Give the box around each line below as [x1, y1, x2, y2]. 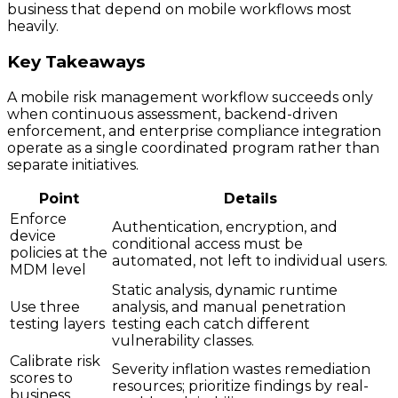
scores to [10, 369, 73, 386]
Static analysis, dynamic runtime [112, 281, 338, 298]
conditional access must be [112, 235, 303, 252]
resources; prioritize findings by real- [112, 377, 369, 394]
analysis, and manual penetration [112, 298, 346, 315]
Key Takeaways [7, 52, 145, 73]
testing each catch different [112, 314, 310, 332]
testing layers [10, 314, 105, 332]
